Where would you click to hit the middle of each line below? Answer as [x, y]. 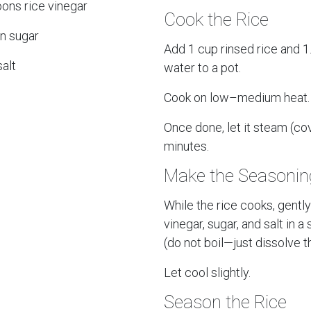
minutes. [186, 146]
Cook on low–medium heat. [237, 98]
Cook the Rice [216, 19]
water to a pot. [202, 68]
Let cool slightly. [207, 272]
